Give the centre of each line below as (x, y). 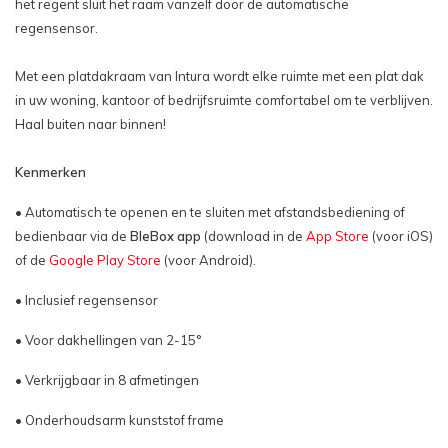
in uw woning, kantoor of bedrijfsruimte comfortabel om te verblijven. (224, 100)
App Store (337, 236)
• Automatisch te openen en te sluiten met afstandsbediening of (210, 212)
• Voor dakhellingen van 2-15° (109, 340)
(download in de (253, 236)
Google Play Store (105, 260)
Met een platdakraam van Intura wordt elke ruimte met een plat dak (219, 76)
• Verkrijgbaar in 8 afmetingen (107, 380)
